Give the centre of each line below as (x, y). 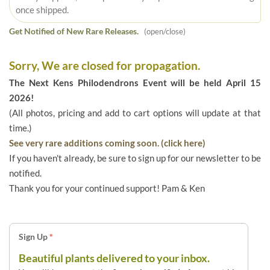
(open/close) (162, 32)
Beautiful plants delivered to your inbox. (114, 258)
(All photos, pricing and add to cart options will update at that (135, 113)
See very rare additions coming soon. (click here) (107, 143)
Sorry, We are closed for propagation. (105, 66)
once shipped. (42, 10)
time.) (20, 128)
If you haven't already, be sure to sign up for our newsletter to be (135, 158)
